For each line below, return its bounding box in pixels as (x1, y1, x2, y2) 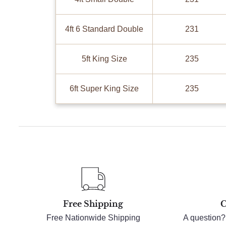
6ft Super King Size (70, 84, 139, 93)
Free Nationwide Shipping (46, 213, 140, 222)
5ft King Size (81, 54, 127, 64)
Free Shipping (63, 199, 123, 209)
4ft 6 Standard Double (65, 25, 144, 34)
